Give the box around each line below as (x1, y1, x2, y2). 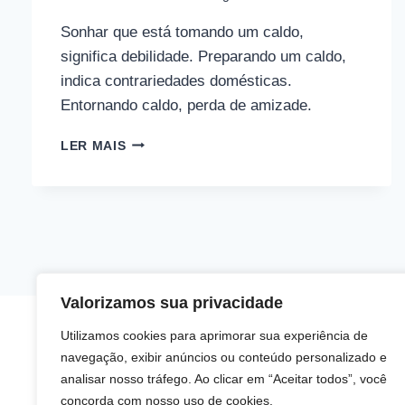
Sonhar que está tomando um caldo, (61, 23, 304, 41)
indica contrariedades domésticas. (61, 71, 292, 89)
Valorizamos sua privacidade (61, 294, 283, 312)
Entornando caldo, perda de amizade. (61, 96, 312, 114)
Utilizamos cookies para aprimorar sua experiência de (61, 328, 368, 343)
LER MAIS (61, 138, 127, 153)
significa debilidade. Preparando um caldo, (61, 47, 346, 65)
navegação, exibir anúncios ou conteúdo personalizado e (61, 350, 387, 364)
